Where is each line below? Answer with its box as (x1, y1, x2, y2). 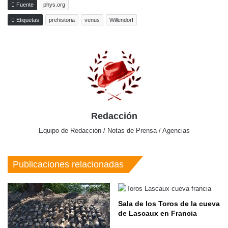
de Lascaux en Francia (118, 209, 197, 217)
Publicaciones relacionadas (13, 159, 124, 169)
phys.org (43, 1, 65, 8)
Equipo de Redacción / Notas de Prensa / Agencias (38, 126, 190, 134)
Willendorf (109, 16, 133, 23)
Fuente (15, 1, 34, 8)
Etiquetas (15, 16, 39, 23)
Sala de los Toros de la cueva (118, 199, 220, 208)
